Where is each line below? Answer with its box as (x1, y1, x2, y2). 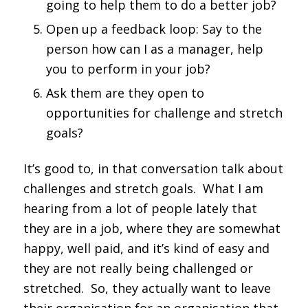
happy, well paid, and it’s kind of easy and (23, 239, 269, 256)
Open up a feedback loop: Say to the (45, 20, 262, 37)
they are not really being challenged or (23, 259, 253, 276)
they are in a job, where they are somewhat (23, 219, 280, 236)
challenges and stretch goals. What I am (23, 179, 263, 197)
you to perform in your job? (45, 60, 210, 77)
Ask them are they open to (45, 84, 204, 101)
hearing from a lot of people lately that (23, 199, 257, 217)
